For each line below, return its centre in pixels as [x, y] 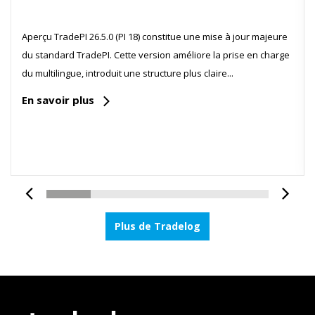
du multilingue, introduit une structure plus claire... [128, 73]
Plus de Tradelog [157, 226]
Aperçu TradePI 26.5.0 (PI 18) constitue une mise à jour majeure [155, 37]
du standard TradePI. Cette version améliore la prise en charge [156, 55]
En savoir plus [58, 100]
